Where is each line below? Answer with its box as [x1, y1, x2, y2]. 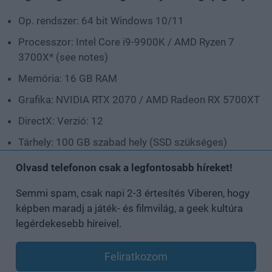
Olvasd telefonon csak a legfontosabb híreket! [16, 161, 233, 174]
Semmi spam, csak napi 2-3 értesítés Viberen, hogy [16, 187, 250, 200]
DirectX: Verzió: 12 [18, 115, 103, 127]
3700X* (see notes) [18, 51, 108, 64]
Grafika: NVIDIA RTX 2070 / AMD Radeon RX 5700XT [18, 93, 260, 106]
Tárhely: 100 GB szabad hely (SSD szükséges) [18, 136, 227, 149]
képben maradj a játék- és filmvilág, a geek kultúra [16, 202, 243, 215]
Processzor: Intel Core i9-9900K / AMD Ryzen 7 [18, 36, 234, 49]
